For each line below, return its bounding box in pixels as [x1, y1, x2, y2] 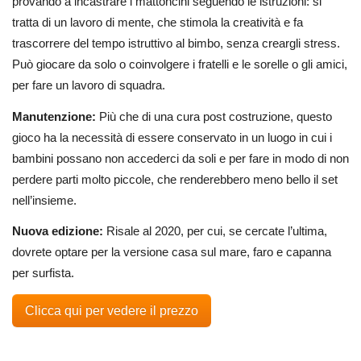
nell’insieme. [12, 193, 77, 207]
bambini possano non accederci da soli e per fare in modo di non [12, 151, 349, 165]
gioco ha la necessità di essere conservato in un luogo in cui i [12, 130, 332, 144]
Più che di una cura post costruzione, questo [96, 109, 332, 123]
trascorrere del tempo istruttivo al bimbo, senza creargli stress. [12, 35, 340, 50]
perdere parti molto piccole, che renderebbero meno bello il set [12, 172, 338, 186]
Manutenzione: [12, 109, 96, 123]
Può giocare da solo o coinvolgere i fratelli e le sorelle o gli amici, [12, 56, 347, 71]
